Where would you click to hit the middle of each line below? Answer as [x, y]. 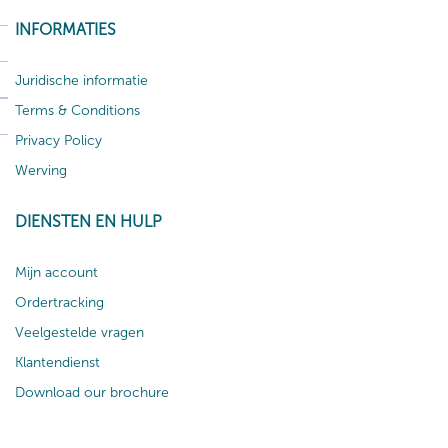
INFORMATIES [65, 29]
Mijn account [56, 272]
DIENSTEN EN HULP [88, 221]
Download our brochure [92, 392]
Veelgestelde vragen [79, 332]
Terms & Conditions [77, 110]
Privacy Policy [58, 140]
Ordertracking [59, 302]
